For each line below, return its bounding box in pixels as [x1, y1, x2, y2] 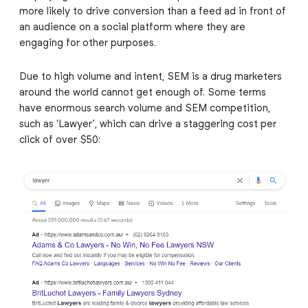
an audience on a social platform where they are [19, 22, 245, 32]
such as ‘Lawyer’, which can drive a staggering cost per [19, 120, 276, 130]
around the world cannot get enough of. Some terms [19, 88, 266, 98]
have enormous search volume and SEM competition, [19, 104, 270, 114]
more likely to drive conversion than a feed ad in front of [19, 6, 286, 16]
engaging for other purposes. [19, 38, 156, 48]
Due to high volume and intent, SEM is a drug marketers [19, 72, 282, 82]
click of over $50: [19, 135, 100, 146]
